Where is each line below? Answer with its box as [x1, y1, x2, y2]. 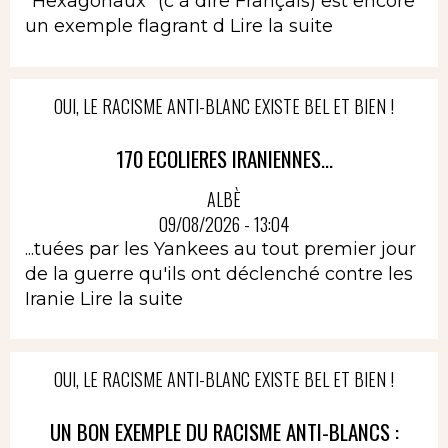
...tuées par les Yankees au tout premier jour [25, 237, 416, 260]
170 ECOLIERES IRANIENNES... [115, 143, 333, 174]
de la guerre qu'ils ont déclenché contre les [25, 262, 413, 285]
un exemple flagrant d [25, 15, 230, 37]
